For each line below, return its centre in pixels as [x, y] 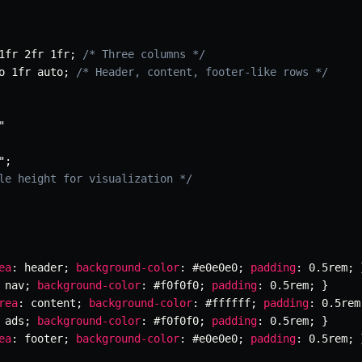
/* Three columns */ [144, 55]
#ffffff [225, 303]
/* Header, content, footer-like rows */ [202, 72]
